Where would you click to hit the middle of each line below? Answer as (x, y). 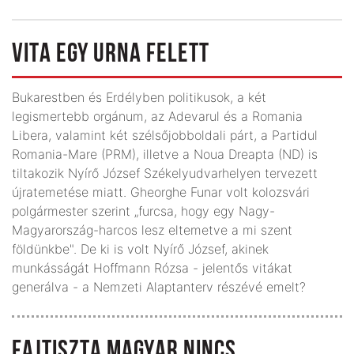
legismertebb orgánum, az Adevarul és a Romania (157, 116)
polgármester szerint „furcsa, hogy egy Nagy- (143, 211)
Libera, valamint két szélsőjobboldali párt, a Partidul (165, 135)
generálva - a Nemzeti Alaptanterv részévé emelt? (159, 286)
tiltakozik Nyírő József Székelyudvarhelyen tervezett (165, 173)
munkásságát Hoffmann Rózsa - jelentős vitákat (152, 267)
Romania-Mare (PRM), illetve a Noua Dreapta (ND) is (165, 154)
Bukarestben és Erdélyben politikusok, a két (139, 97)
